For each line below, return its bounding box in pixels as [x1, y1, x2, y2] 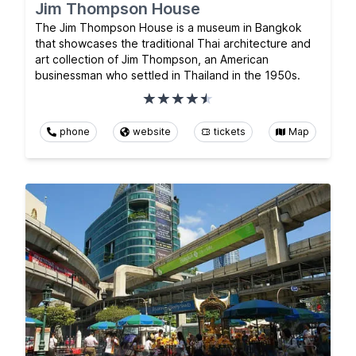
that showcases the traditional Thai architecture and [35, 37, 311, 51]
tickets [214, 126, 246, 138]
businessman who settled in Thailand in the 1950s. [35, 68, 300, 83]
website [133, 126, 171, 138]
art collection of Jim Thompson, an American [35, 52, 269, 67]
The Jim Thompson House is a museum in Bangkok [35, 21, 302, 35]
